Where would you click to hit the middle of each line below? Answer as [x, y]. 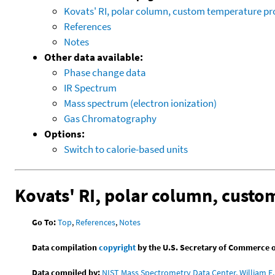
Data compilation [66, 247]
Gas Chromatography [110, 118]
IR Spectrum [90, 87]
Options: [64, 134]
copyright [118, 247]
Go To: [44, 222]
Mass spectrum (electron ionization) [140, 103]
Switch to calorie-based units [126, 149]
